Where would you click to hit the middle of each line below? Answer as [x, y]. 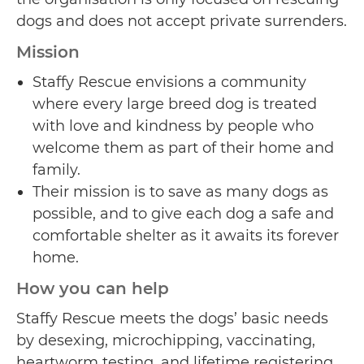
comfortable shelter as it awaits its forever [186, 235]
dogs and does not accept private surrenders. [182, 21]
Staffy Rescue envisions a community [169, 82]
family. [56, 169]
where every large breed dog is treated [175, 104]
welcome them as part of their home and [183, 147]
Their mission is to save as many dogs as [180, 191]
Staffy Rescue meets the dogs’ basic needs [172, 319]
